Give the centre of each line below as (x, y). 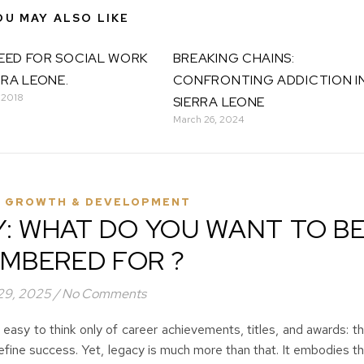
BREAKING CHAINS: (234, 58)
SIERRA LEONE (219, 102)
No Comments (104, 294)
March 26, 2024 (208, 119)
